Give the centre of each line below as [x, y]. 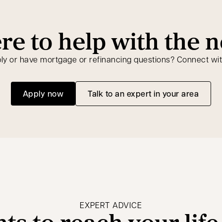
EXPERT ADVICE [111, 205]
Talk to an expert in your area [143, 93]
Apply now [43, 93]
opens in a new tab [179, 99]
